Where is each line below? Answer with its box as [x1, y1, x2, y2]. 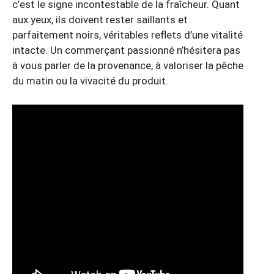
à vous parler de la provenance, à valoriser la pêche [12, 59, 243, 72]
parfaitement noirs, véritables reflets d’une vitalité [12, 29, 243, 42]
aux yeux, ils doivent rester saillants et [12, 13, 188, 26]
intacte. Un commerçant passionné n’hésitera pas [12, 44, 240, 57]
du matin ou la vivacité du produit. [12, 75, 168, 87]
